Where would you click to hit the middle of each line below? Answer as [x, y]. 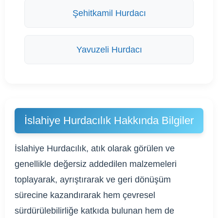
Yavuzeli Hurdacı [109, 50]
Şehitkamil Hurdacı [109, 13]
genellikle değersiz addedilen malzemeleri [96, 164]
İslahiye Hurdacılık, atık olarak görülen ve [95, 149]
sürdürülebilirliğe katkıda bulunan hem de [94, 211]
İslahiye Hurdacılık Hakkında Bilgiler [109, 121]
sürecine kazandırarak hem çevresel [85, 195]
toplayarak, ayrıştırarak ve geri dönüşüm [93, 180]
